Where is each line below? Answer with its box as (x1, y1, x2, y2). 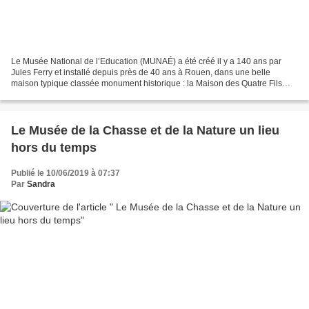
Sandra (27, 179, 55, 189)
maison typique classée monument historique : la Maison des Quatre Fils (11, 78, 282, 88)
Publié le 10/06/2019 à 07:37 (11, 168, 120, 178)
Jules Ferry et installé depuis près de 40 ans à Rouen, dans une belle (11, 67, 270, 77)
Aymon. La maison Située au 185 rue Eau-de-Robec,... (11, 89, 215, 99)
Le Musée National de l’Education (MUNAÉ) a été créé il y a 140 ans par (11, 56, 281, 66)
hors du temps (11, 140, 97, 154)
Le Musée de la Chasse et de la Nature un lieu (11, 123, 279, 137)
